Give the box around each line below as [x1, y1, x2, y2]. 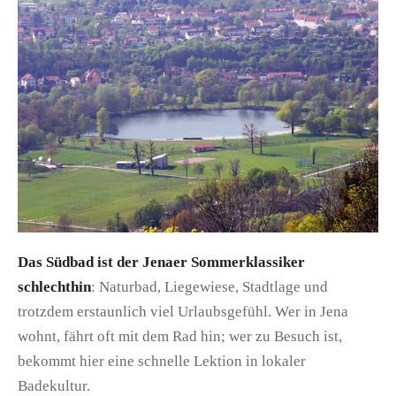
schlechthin [18, 278, 91, 296]
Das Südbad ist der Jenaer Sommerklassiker [18, 254, 305, 271]
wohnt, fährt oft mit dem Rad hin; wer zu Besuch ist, [18, 328, 342, 346]
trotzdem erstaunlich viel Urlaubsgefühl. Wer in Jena [18, 303, 348, 321]
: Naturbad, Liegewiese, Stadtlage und [91, 278, 328, 296]
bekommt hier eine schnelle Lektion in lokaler [18, 353, 306, 370]
